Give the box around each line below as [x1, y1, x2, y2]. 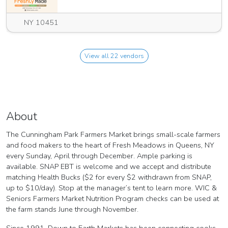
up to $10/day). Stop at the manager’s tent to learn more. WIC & [6, 183, 217, 193]
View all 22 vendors [110, 51, 144, 61]
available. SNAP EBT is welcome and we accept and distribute [6, 161, 211, 172]
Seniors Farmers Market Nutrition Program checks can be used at [6, 193, 219, 204]
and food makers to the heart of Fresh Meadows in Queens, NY [6, 140, 214, 151]
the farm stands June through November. [6, 204, 138, 215]
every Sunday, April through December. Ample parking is [6, 151, 192, 161]
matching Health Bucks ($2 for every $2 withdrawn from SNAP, [6, 172, 212, 183]
